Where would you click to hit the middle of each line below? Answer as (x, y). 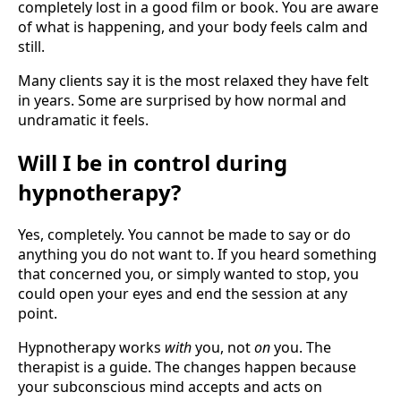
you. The (301, 348)
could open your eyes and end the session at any (183, 294)
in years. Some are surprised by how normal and (182, 101)
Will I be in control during (153, 163)
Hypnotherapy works (91, 348)
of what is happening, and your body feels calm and (193, 27)
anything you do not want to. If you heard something (197, 255)
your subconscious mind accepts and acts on (170, 387)
